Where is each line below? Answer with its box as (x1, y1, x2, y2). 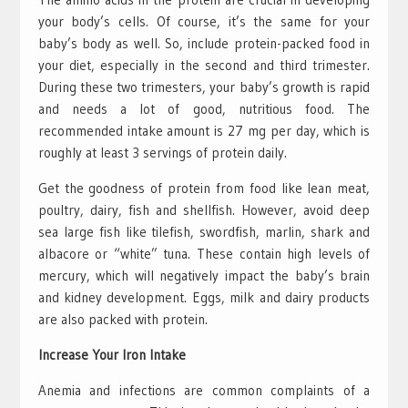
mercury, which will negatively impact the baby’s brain (37, 266, 371, 284)
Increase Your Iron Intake (37, 345, 186, 363)
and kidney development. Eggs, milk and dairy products (37, 288, 371, 306)
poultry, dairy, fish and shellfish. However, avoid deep (37, 200, 371, 219)
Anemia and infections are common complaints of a (37, 381, 371, 399)
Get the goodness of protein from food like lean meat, (37, 178, 371, 197)
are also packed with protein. (37, 310, 208, 328)
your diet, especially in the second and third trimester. (37, 56, 371, 74)
